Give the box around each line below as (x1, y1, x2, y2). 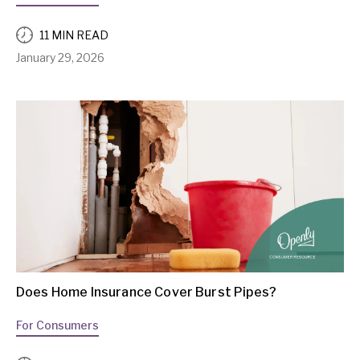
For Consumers (16, 317, 99, 332)
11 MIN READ (39, 27, 108, 42)
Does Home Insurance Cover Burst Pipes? (16, 284, 277, 300)
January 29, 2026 (16, 51, 104, 65)
